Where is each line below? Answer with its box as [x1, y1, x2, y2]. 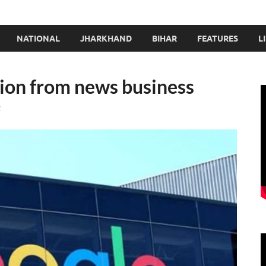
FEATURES [197, 33, 238, 43]
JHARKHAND [80, 33, 132, 43]
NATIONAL [17, 33, 60, 43]
